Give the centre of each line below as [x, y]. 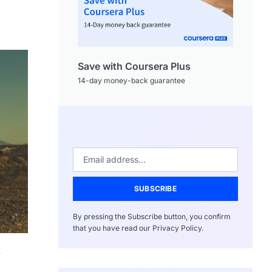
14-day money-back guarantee [131, 80]
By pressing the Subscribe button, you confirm [152, 216]
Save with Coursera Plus [134, 66]
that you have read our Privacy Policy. [138, 228]
